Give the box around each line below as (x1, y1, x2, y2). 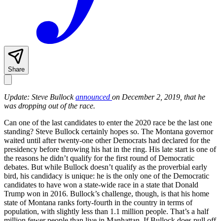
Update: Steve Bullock (4, 93, 75, 102)
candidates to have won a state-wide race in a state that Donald (4, 181, 198, 189)
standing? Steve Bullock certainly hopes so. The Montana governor (4, 127, 213, 136)
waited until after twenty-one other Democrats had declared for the (4, 136, 210, 145)
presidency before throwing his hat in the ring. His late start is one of (4, 145, 216, 154)
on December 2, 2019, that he (112, 93, 205, 102)
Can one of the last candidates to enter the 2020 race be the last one (4, 118, 212, 127)
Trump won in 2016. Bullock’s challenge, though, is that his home (4, 189, 209, 198)
